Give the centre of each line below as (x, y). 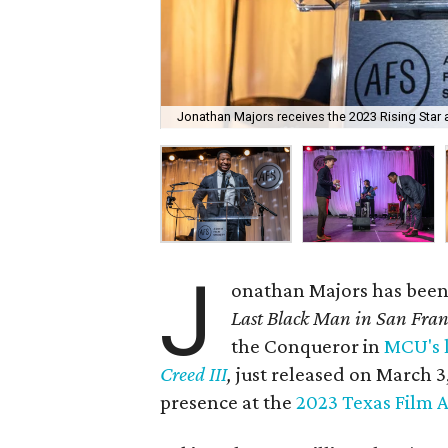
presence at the (228, 402)
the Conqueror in (308, 346)
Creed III (193, 374)
